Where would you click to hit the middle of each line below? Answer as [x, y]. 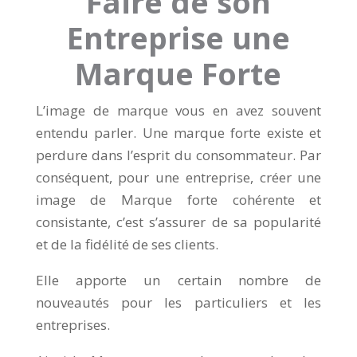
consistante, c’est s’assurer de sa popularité [178, 222]
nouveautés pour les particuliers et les [178, 303]
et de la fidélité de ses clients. [127, 245]
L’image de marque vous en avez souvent [178, 111]
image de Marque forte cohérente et [178, 200]
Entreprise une [178, 38]
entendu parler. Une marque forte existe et [178, 133]
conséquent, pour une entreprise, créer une [178, 178]
